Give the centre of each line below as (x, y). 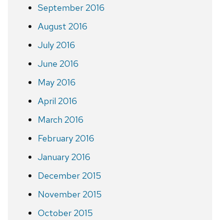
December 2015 (69, 175)
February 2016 (66, 138)
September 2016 (71, 7)
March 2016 (60, 119)
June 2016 (58, 63)
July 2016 (56, 45)
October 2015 (65, 213)
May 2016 (56, 82)
